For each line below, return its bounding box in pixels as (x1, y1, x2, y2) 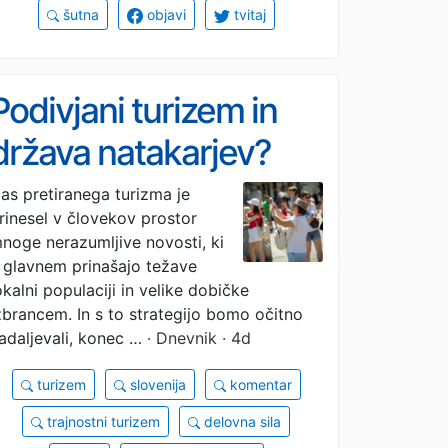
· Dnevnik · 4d (142, 327, 251, 348)
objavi (142, 5, 186, 23)
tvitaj (229, 5, 266, 23)
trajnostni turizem (43, 412, 160, 430)
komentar (225, 375, 292, 393)
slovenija (125, 375, 186, 393)
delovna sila (200, 412, 281, 430)
